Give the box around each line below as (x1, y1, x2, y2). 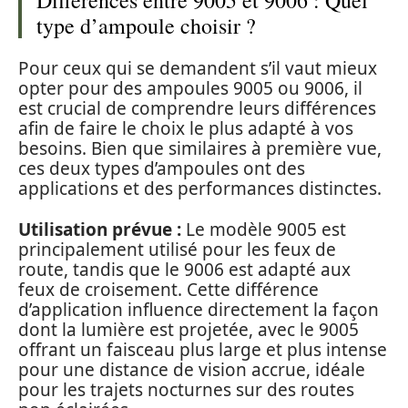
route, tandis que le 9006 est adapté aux (18, 257, 351, 281)
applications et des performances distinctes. (18, 177, 382, 201)
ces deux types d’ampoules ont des (18, 157, 305, 181)
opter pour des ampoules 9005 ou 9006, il (18, 76, 362, 101)
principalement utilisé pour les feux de (18, 237, 336, 261)
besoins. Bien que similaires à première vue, (18, 137, 382, 161)
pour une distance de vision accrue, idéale (18, 357, 365, 382)
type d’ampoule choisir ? (36, 10, 256, 40)
